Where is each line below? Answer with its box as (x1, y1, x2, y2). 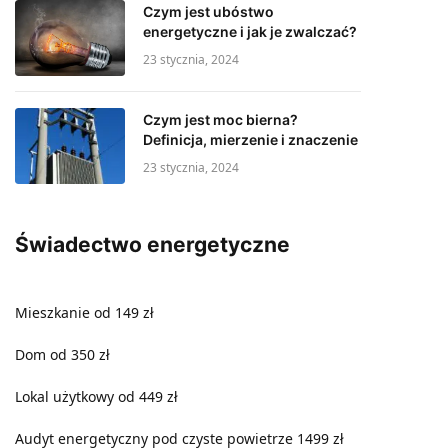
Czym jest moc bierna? (143, 111, 298, 128)
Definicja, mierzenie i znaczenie (143, 131, 358, 148)
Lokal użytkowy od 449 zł (15, 387, 178, 406)
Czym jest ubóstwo (143, 3, 274, 20)
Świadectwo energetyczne (15, 232, 290, 257)
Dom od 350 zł (15, 345, 110, 364)
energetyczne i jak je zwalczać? (143, 23, 357, 40)
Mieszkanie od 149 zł (15, 303, 154, 322)
